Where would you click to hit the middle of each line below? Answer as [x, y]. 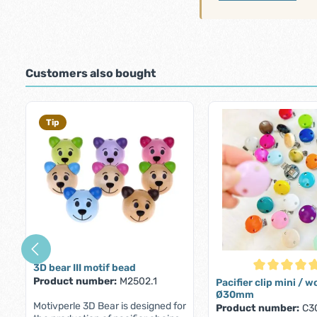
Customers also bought [91, 73]
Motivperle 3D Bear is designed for [110, 306]
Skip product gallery [69, 108]
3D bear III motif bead [85, 268]
